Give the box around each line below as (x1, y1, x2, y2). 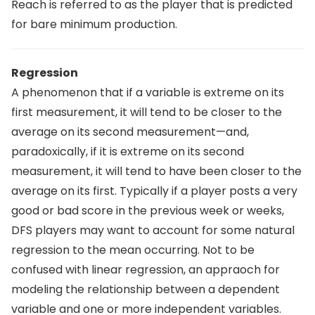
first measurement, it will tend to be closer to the (11, 104, 283, 120)
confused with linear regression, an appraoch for (11, 262, 281, 278)
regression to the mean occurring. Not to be (11, 242, 255, 258)
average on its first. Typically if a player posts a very (11, 183, 298, 199)
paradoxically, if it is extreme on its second (11, 143, 245, 160)
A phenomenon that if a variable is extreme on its (11, 84, 285, 101)
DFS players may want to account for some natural (11, 222, 295, 238)
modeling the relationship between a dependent (11, 281, 281, 297)
